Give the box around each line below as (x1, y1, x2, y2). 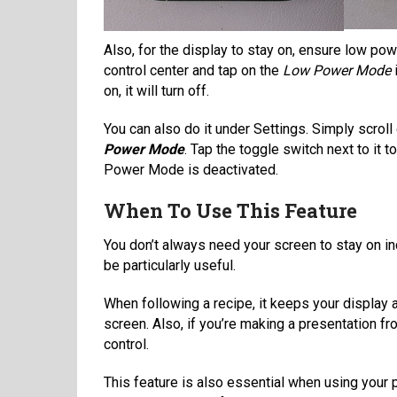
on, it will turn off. (104, 82, 209, 99)
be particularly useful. (104, 256, 236, 274)
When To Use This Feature (104, 197, 357, 223)
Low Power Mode (279, 61, 391, 79)
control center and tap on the (104, 61, 279, 79)
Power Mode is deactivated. (104, 160, 278, 178)
